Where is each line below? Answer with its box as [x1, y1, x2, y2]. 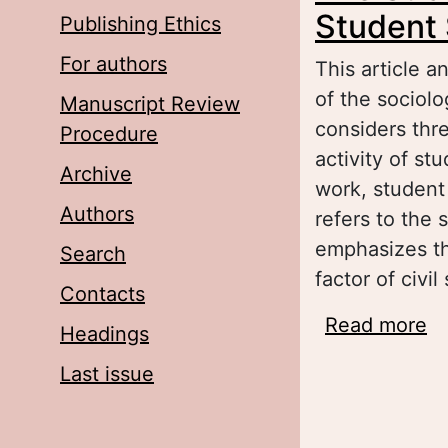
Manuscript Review [60, 92, 240, 116]
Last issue [60, 362, 154, 386]
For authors [60, 52, 167, 76]
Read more [325, 313, 427, 337]
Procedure [60, 122, 158, 146]
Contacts [60, 282, 145, 306]
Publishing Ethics [60, 12, 221, 36]
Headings [60, 322, 149, 346]
